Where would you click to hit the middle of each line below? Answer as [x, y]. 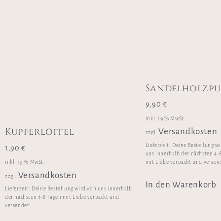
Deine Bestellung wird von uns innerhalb [82, 189]
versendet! [18, 206]
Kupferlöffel [40, 132]
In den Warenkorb [181, 185]
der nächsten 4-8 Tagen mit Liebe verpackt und [62, 197]
